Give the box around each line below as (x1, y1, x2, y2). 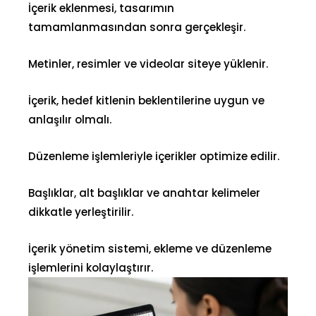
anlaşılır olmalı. (28, 112, 111, 128)
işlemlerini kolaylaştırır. (28, 260, 153, 276)
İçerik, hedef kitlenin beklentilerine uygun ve (28, 93, 265, 109)
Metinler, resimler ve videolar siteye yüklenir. (28, 56, 268, 72)
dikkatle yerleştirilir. (28, 205, 133, 220)
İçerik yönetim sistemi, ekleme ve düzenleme (28, 241, 272, 257)
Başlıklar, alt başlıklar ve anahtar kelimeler (28, 186, 260, 201)
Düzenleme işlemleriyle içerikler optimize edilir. (28, 149, 279, 164)
